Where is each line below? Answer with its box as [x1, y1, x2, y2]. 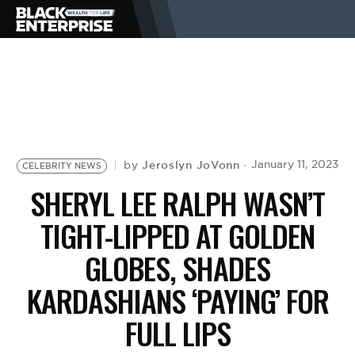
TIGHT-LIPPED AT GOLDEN [40, 213, 315, 258]
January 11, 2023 [250, 158, 338, 171]
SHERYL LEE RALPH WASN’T [30, 181, 325, 225]
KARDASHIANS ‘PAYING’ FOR [26, 278, 329, 323]
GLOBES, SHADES [85, 246, 270, 290]
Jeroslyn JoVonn [142, 158, 240, 172]
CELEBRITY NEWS [22, 160, 102, 171]
